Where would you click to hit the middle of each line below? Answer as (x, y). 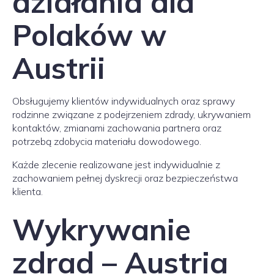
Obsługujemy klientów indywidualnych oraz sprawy (124, 101)
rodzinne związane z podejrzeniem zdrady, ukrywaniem (131, 114)
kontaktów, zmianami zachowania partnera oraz (117, 128)
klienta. (28, 191)
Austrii (59, 68)
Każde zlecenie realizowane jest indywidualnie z (116, 165)
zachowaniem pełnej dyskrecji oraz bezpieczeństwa (125, 178)
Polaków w (89, 35)
